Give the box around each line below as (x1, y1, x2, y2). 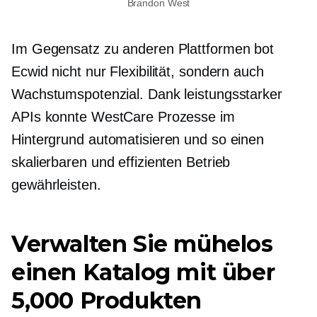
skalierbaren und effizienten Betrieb (11, 154, 231, 171)
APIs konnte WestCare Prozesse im (11, 109, 235, 125)
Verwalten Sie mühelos (11, 230, 273, 258)
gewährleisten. (11, 177, 101, 193)
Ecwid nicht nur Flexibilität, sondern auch (11, 64, 264, 80)
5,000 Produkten (11, 287, 202, 315)
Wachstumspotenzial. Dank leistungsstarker (11, 86, 282, 103)
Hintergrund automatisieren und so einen (11, 132, 265, 148)
